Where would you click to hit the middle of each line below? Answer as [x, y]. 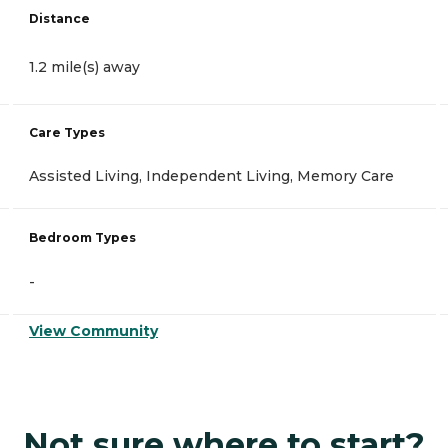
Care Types [67, 133]
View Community [93, 331]
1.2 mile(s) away [84, 67]
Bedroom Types [82, 238]
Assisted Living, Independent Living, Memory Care [211, 176]
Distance [59, 19]
